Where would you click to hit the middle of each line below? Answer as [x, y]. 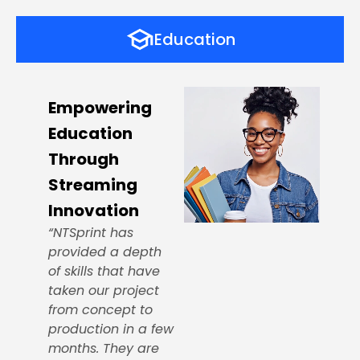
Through [84, 159]
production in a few [111, 329]
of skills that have [104, 271]
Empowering [100, 108]
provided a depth [105, 252]
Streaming [93, 185]
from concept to [100, 310]
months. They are [104, 348]
